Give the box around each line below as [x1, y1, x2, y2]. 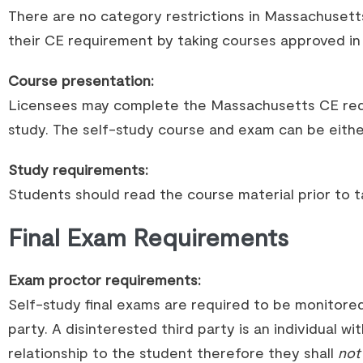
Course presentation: [8, 71, 154, 89]
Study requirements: [8, 160, 148, 178]
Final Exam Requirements [8, 222, 288, 251]
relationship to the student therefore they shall [8, 344, 338, 361]
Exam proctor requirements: [8, 271, 201, 288]
